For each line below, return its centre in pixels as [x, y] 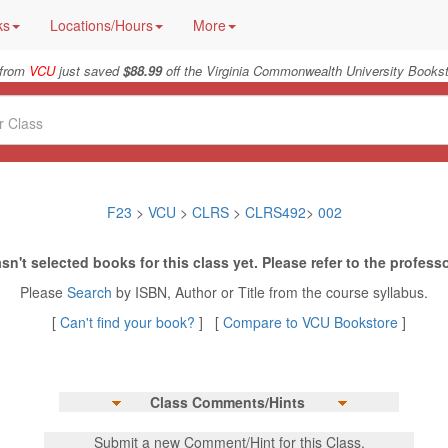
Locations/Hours [101, 25]
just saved [88, 70]
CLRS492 [275, 212]
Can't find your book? [129, 322]
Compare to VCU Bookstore [310, 322]
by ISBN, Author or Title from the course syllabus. [272, 292]
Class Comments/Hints [227, 402]
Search [91, 292]
